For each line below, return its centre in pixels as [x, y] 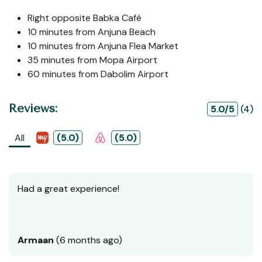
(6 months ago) [88, 240]
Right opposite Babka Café [85, 18]
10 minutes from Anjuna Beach [92, 32]
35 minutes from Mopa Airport [92, 60]
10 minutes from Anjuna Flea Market [103, 46]
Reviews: [33, 109]
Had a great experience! [68, 189]
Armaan [36, 240]
